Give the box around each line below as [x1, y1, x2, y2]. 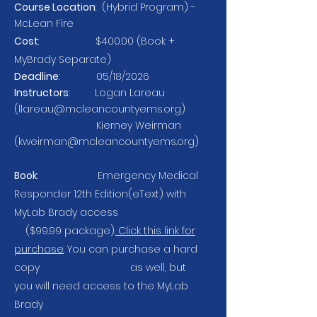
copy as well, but [14, 260, 186, 275]
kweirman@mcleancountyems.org [18, 134, 195, 149]
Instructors [14, 86, 69, 100]
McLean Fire [14, 16, 74, 30]
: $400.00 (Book [38, 34, 168, 48]
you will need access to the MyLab [14, 279, 188, 293]
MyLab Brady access [14, 205, 200, 219]
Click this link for [115, 224, 195, 238]
